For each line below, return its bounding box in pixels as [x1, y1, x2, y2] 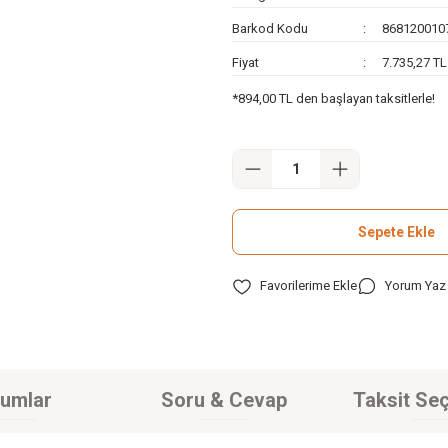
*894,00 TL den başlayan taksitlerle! [232, 91, 435, 106]
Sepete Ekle [357, 224, 435, 240]
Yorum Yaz [385, 278, 446, 293]
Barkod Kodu [232, 21, 308, 36]
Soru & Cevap [161, 388, 287, 413]
